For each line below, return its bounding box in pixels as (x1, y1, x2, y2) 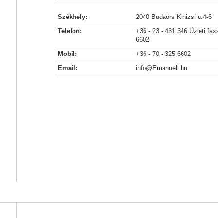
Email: (58, 64, 77, 72)
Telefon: (58, 27, 82, 35)
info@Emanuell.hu (136, 64, 187, 72)
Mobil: (58, 50, 77, 57)
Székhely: (58, 13, 87, 20)
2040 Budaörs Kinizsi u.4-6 (136, 13, 212, 20)
